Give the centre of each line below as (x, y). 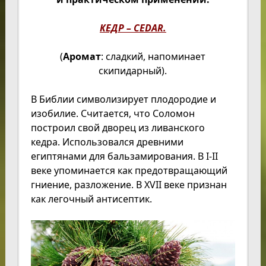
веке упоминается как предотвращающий (129, 170)
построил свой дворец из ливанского (118, 128)
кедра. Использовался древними (107, 142)
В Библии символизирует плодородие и (123, 99)
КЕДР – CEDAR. (133, 28)
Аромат (82, 56)
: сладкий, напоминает (153, 56)
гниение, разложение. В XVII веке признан (129, 185)
